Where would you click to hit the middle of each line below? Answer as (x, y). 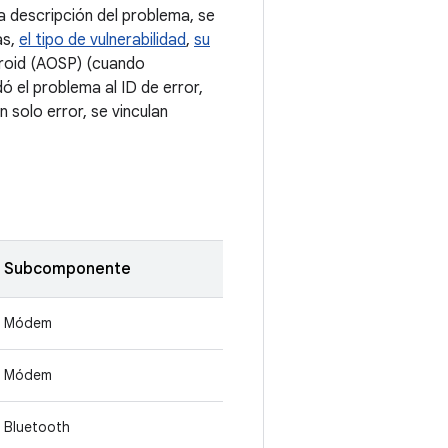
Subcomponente (67, 269)
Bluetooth (37, 427)
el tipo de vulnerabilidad (102, 40)
